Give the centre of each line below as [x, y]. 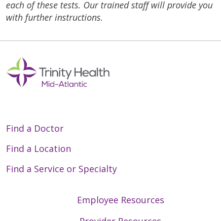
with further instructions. [55, 17]
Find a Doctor [35, 128]
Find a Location [38, 148]
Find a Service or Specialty [61, 168]
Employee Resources [120, 200]
